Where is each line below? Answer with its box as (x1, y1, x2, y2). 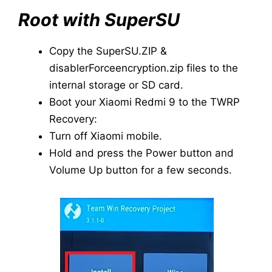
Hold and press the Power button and (49, 147, 234, 160)
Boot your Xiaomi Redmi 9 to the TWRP (49, 96, 240, 109)
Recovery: (49, 113, 97, 126)
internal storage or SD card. (49, 79, 183, 92)
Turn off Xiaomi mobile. (49, 130, 162, 143)
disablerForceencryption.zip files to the (49, 62, 238, 75)
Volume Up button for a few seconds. (49, 164, 232, 177)
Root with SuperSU (18, 9, 180, 31)
